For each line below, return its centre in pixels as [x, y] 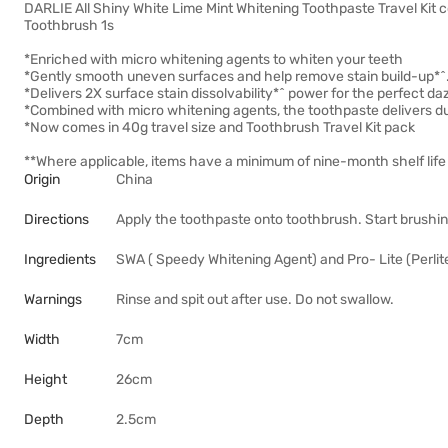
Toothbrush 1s [69, 25]
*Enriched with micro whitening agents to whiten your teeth [213, 59]
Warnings [53, 299]
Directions [56, 219]
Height [45, 379]
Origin [42, 179]
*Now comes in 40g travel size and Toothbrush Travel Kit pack [219, 127]
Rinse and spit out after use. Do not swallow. [255, 299]
